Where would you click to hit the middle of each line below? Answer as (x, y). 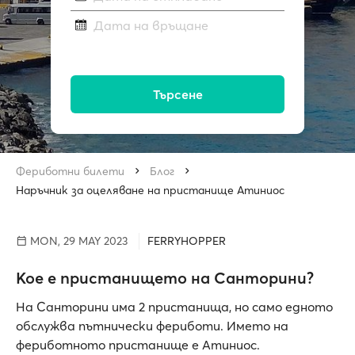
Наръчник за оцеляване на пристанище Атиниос (150, 190)
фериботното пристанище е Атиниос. (138, 345)
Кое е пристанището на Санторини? (165, 278)
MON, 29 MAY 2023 (77, 241)
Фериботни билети (70, 171)
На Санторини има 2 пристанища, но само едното (174, 307)
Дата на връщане (151, 26)
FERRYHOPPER (187, 241)
